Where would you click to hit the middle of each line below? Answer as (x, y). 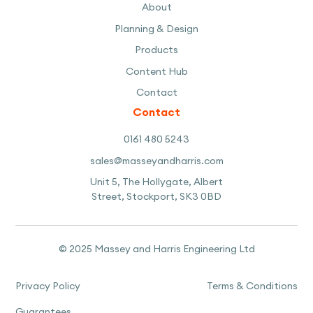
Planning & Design (156, 29)
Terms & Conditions (252, 286)
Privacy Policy (48, 286)
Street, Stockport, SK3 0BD (156, 197)
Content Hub (156, 72)
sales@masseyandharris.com (156, 161)
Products (156, 51)
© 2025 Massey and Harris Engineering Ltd (156, 249)
